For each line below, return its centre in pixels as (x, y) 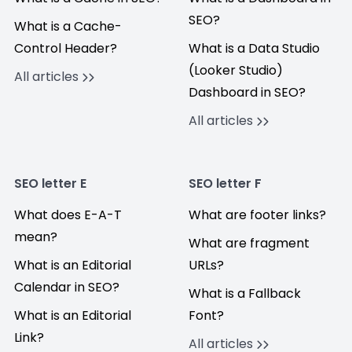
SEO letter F (225, 183)
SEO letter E (50, 183)
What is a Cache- (68, 26)
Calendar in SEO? (67, 287)
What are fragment (249, 243)
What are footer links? (257, 215)
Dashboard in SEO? (247, 92)
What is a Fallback (245, 293)
